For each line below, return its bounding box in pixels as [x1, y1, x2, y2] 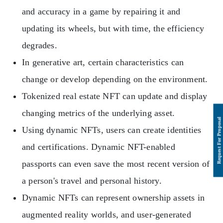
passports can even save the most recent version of [22, 159, 210, 169]
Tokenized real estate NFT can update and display [22, 91, 208, 101]
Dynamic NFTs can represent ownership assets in [22, 193, 205, 203]
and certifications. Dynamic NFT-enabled [22, 142, 175, 152]
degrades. [22, 40, 57, 50]
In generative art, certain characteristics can [22, 57, 184, 67]
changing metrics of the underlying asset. [22, 108, 175, 118]
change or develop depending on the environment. [22, 74, 208, 84]
